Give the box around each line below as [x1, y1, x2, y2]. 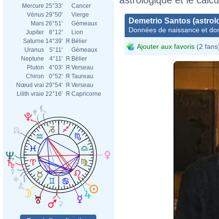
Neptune [21, 55, 44, 62]
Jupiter [26, 29, 44, 36]
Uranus [24, 46, 44, 53]
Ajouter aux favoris [137, 42, 195, 50]
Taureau [71, 73, 93, 80]
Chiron [26, 73, 44, 80]
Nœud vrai [16, 82, 44, 88]
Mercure [22, 2, 44, 9]
